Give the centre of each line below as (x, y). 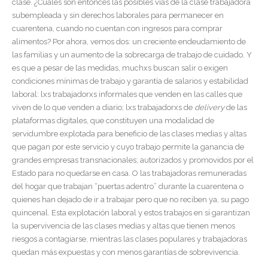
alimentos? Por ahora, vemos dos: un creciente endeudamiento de (129, 41)
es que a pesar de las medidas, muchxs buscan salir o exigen (120, 68)
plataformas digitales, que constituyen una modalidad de (113, 120)
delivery (209, 107)
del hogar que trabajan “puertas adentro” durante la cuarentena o (128, 186)
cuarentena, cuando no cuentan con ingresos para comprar (117, 28)
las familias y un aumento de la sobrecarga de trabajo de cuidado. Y (132, 54)
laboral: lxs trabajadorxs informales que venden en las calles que (127, 94)
